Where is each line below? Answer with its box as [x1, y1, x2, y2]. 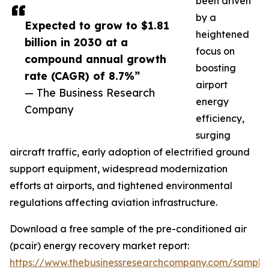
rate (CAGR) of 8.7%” [25, 69, 140, 83]
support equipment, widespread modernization [10, 163, 228, 175]
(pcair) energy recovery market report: [10, 240, 189, 252]
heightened [196, 28, 249, 41]
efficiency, [196, 112, 244, 125]
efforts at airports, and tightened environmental [10, 180, 232, 192]
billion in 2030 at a [25, 35, 128, 49]
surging [196, 129, 231, 142]
